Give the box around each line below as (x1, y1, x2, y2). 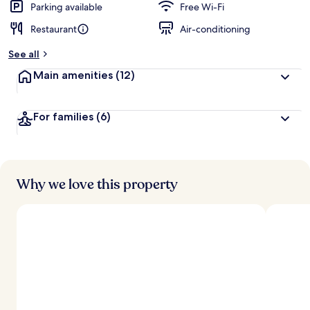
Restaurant (30, 23, 77, 35)
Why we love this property (17, 175, 178, 194)
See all (8, 48, 39, 60)
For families (33, 110, 96, 123)
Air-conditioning (180, 23, 250, 35)
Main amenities (33, 69, 116, 82)
